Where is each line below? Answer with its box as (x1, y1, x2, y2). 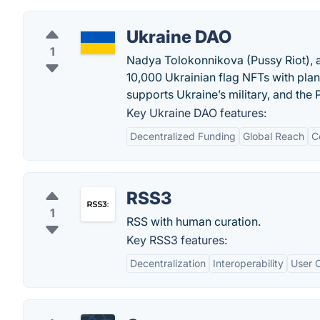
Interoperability (213, 257, 284, 269)
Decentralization (130, 257, 206, 269)
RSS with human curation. (126, 214, 261, 229)
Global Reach (243, 130, 304, 142)
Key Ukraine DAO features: (126, 106, 266, 120)
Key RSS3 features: (126, 233, 227, 247)
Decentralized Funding (130, 130, 236, 142)
